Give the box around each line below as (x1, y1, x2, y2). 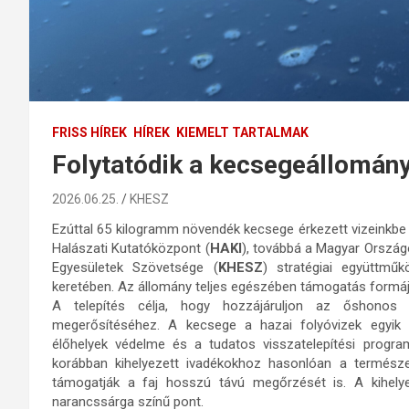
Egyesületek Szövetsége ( (52, 258, 218, 276)
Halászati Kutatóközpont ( (52, 239, 210, 257)
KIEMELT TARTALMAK (176, 124, 309, 140)
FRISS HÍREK (52, 124, 127, 140)
